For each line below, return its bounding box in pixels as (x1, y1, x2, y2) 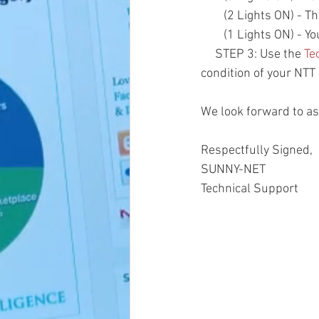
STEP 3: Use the (215, 47, 304, 62)
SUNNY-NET (201, 162, 268, 177)
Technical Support (201, 182, 298, 197)
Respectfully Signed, (201, 143, 313, 158)
